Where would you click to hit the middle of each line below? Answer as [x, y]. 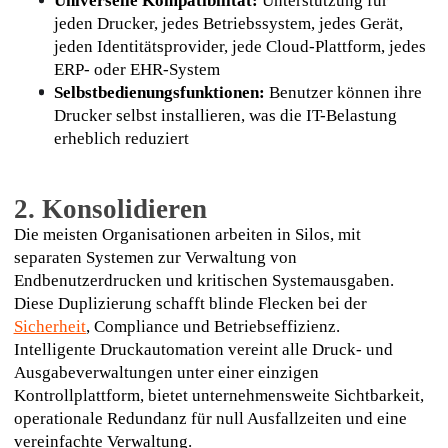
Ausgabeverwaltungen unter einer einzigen [166, 373]
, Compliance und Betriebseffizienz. [212, 327]
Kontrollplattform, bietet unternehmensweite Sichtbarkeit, [218, 396]
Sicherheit [49, 327]
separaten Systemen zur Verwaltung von [155, 258]
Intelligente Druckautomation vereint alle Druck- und [203, 350]
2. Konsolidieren [110, 209]
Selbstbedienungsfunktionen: [159, 92]
